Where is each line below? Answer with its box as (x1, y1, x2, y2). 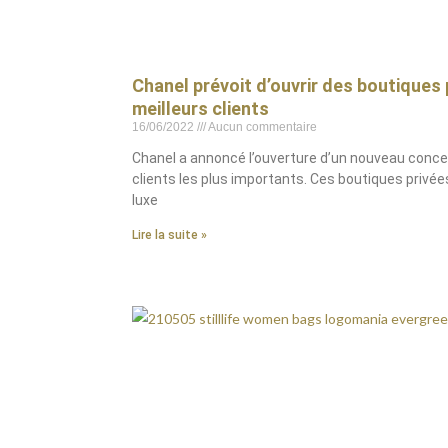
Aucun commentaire (206, 120, 317, 134)
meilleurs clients (132, 98, 269, 119)
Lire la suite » (132, 228, 207, 242)
